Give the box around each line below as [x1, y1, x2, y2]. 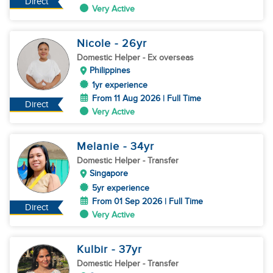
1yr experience [92, 80, 147, 90]
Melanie [77, 140, 123, 153]
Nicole [77, 37, 115, 50]
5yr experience [92, 183, 149, 193]
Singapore [90, 168, 128, 179]
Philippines [90, 65, 130, 76]
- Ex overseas [143, 52, 194, 63]
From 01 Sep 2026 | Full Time [92, 196, 203, 207]
